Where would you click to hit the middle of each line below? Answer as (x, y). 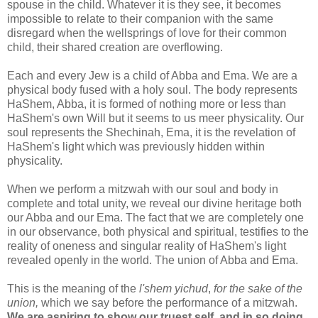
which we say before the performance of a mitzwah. (168, 302)
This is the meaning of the (73, 288)
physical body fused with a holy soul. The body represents (152, 89)
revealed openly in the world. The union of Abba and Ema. (153, 260)
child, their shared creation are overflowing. (115, 47)
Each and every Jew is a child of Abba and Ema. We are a (152, 75)
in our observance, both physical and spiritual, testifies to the (158, 231)
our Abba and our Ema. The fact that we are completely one (155, 217)
